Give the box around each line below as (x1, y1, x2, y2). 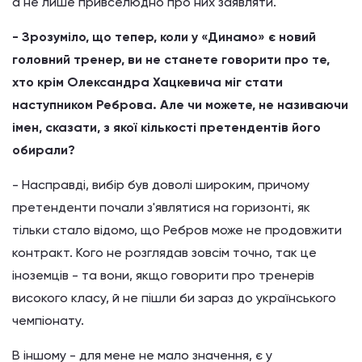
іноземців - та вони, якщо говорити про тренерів (12, 267, 314, 283)
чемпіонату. (12, 313, 84, 328)
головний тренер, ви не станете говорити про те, (12, 52, 330, 67)
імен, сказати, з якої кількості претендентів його (12, 120, 321, 135)
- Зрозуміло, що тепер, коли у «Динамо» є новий (12, 29, 316, 44)
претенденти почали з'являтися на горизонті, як (12, 200, 310, 215)
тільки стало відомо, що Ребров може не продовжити (12, 222, 342, 238)
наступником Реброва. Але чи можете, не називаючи (12, 97, 348, 112)
